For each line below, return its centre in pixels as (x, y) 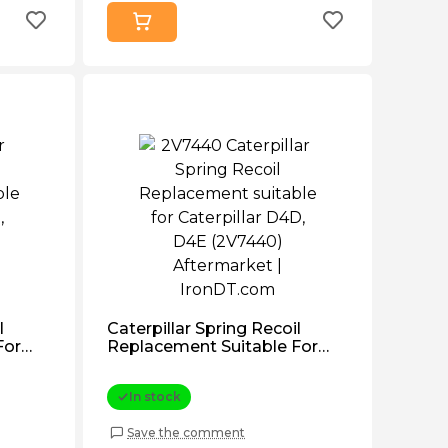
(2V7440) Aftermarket (196, 382)
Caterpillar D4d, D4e (189, 364)
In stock (155, 396)
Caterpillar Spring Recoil (204, 328)
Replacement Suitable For (212, 346)
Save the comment (186, 432)
